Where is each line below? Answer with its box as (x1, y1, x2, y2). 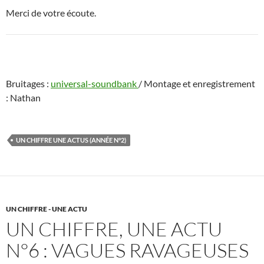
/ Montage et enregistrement (138, 78, 255, 90)
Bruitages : (6, 78, 51, 90)
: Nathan (6, 92, 41, 104)
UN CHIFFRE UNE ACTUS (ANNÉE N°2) (16, 136, 126, 144)
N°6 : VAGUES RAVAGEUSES (6, 238, 249, 263)
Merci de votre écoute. (6, 7, 96, 19)
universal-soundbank (51, 78, 138, 90)
